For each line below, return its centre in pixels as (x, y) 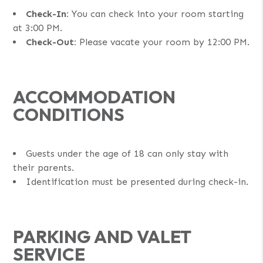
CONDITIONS (69, 114)
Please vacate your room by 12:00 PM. (163, 42)
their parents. (44, 167)
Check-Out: (51, 42)
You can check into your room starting (156, 14)
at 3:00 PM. (38, 28)
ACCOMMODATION (95, 97)
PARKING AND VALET (102, 236)
